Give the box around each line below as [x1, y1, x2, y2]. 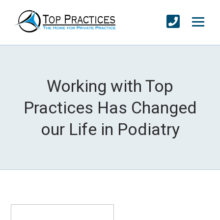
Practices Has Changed [23, 98, 197, 118]
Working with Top [47, 76, 173, 96]
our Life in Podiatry [40, 119, 180, 139]
